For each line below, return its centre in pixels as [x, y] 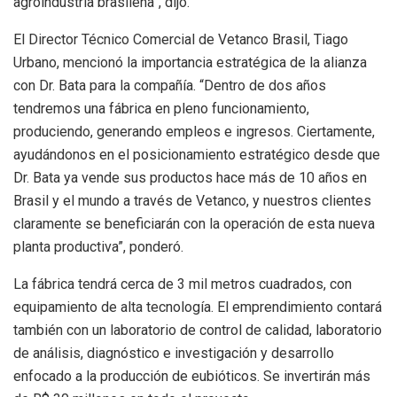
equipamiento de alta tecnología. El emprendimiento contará [198, 307]
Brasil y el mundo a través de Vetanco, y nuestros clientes [192, 201]
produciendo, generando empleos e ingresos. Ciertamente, [194, 132]
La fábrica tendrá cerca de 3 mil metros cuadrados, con [183, 284]
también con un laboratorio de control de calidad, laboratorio [198, 331]
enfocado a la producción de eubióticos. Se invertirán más [192, 377]
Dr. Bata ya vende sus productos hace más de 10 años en [190, 178]
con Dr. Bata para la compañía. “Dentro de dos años [170, 86]
